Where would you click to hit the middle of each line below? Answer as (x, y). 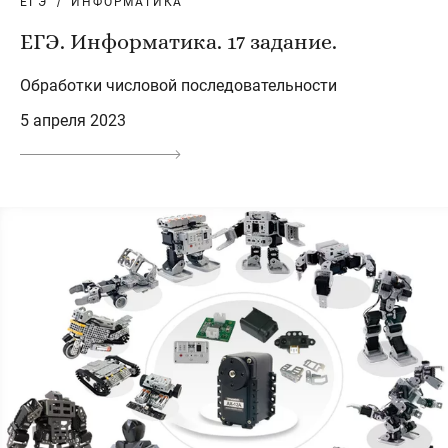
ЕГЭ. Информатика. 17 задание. (178, 41)
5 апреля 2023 (73, 120)
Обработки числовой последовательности (178, 85)
